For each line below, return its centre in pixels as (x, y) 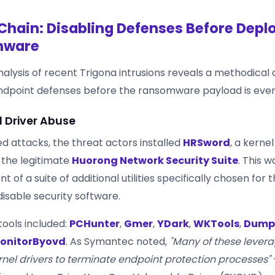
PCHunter (95, 223)
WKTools (216, 223)
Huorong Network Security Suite (155, 160)
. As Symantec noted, (118, 241)
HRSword (207, 142)
